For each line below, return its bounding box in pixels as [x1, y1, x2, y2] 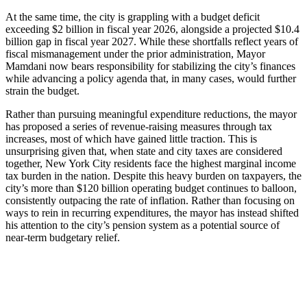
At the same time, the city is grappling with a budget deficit [5, 10, 260, 23]
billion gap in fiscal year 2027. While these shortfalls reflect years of [5, 35, 298, 47]
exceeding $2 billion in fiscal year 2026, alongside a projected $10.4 [5, 23, 299, 35]
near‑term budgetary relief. [5, 231, 120, 243]
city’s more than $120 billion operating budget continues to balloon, [5, 182, 297, 194]
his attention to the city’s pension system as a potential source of [5, 219, 280, 231]
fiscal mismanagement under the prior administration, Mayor [5, 47, 265, 60]
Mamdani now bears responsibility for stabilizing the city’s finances [5, 60, 295, 72]
